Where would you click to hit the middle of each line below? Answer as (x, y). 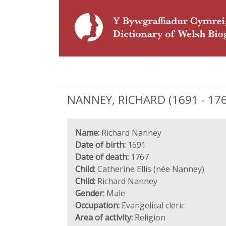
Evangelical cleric (152, 205)
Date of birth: (100, 145)
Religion (149, 217)
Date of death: (102, 157)
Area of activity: (104, 217)
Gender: (90, 193)
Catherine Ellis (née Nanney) (150, 169)
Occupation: (97, 205)
